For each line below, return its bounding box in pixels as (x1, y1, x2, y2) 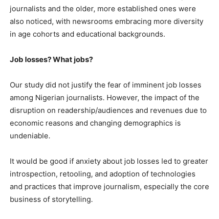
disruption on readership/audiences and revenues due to (10, 106, 207, 115)
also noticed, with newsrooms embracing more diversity (10, 17, 203, 26)
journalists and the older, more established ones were (10, 4, 196, 13)
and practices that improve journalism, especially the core (10, 182, 209, 191)
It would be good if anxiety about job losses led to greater (10, 156, 208, 166)
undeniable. (10, 131, 50, 140)
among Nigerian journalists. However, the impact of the (10, 93, 199, 102)
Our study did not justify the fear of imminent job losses (10, 80, 201, 89)
